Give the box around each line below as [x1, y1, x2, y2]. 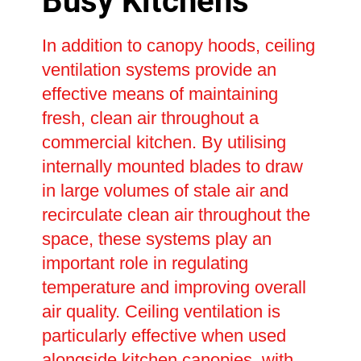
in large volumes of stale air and [41, 180, 288, 201]
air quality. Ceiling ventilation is [41, 301, 280, 322]
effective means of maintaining [41, 83, 278, 104]
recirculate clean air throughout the [41, 204, 310, 225]
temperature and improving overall [41, 276, 306, 297]
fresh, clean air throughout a [41, 107, 259, 128]
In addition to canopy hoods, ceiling [41, 35, 315, 56]
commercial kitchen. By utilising [41, 131, 286, 152]
